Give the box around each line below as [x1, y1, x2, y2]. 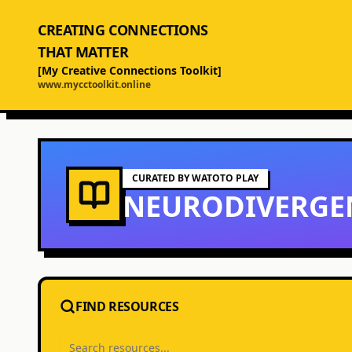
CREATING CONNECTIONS [38, 20, 208, 39]
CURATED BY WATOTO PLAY [132, 171, 258, 185]
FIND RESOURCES [75, 298, 179, 315]
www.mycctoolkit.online [38, 78, 151, 91]
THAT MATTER [38, 42, 129, 61]
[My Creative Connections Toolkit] [38, 63, 222, 78]
